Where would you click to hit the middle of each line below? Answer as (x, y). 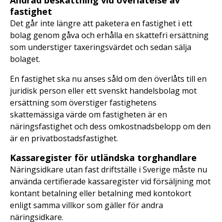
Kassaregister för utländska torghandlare (103, 158)
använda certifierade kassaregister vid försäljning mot (110, 181)
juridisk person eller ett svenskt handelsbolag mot (103, 91)
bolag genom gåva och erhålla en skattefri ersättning (109, 35)
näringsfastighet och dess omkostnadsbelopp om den (110, 126)
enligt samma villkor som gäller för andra (86, 205)
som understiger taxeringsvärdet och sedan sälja (101, 47)
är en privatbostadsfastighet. (64, 138)
